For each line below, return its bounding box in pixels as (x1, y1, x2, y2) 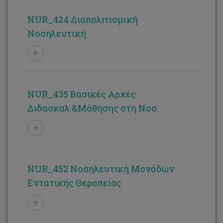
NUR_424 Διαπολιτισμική (27, 13, 138, 25)
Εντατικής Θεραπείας (27, 177, 121, 189)
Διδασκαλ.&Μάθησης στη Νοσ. (27, 102, 159, 114)
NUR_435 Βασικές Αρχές (27, 88, 136, 100)
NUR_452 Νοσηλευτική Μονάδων (27, 163, 174, 175)
